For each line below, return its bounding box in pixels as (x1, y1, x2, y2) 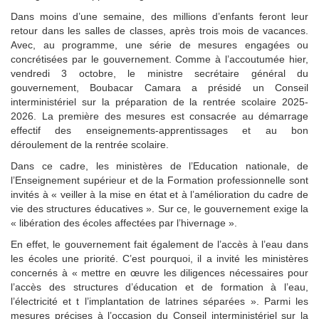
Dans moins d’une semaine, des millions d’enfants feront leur (11, 11, 308, 23)
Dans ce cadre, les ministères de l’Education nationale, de (11, 160, 308, 172)
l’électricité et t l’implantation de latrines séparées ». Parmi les (11, 296, 308, 308)
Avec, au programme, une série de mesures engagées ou (11, 39, 308, 51)
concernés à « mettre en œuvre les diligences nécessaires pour (11, 267, 308, 279)
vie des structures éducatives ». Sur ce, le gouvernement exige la (11, 203, 308, 215)
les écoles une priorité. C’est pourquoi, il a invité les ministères (11, 253, 308, 265)
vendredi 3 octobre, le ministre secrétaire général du (11, 68, 308, 80)
